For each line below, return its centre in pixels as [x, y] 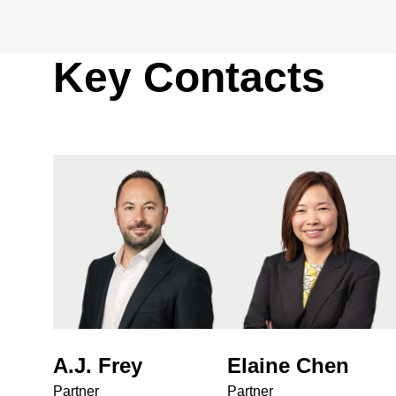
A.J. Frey [98, 365]
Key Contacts [189, 77]
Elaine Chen [288, 365]
